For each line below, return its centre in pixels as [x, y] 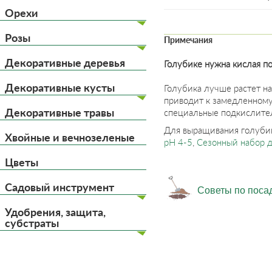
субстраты [32, 223]
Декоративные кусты [60, 87]
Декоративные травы [59, 112]
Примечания [188, 40]
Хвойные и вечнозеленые [70, 137]
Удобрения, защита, [55, 212]
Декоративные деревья [65, 63]
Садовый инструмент [59, 187]
